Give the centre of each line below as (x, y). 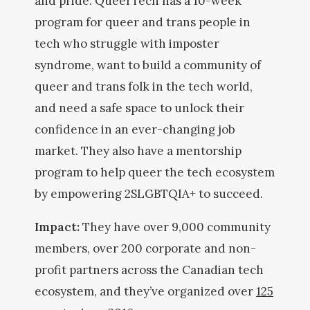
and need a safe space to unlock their (139, 108)
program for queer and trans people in (143, 22)
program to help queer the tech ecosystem (155, 172)
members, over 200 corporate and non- (145, 248)
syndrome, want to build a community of (148, 65)
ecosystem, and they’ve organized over (145, 291)
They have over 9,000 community (176, 227)
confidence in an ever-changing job (135, 129)
